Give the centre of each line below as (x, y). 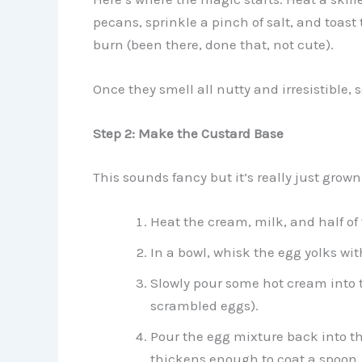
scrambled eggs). (204, 306)
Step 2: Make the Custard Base (188, 134)
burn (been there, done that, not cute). (213, 44)
